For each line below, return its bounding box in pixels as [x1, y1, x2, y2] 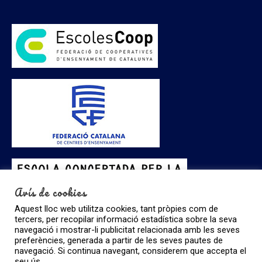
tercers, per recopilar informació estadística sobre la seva [15, 214, 237, 225]
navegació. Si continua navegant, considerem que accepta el [15, 246, 246, 256]
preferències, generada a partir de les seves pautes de [15, 235, 223, 246]
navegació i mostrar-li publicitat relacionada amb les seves [15, 225, 240, 235]
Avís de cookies [15, 184, 87, 201]
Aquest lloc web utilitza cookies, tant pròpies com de [15, 204, 218, 214]
